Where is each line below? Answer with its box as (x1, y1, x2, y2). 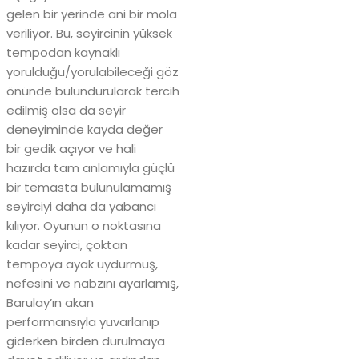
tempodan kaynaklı (6, 43, 120, 61)
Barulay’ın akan (6, 293, 94, 311)
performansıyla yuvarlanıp (6, 313, 159, 330)
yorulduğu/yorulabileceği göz (6, 63, 179, 80)
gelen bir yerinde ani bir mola (6, 5, 177, 22)
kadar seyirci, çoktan (6, 236, 127, 253)
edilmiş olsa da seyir (6, 101, 126, 119)
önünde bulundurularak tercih (6, 82, 179, 99)
